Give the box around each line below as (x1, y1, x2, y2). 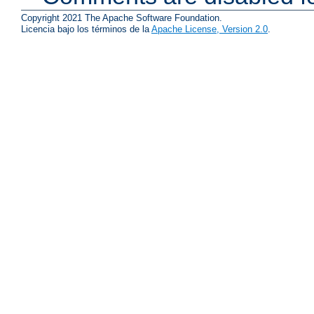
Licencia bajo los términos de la (21, 23, 151, 34)
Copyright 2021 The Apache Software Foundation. (21, 12, 222, 23)
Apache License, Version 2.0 (151, 23, 268, 34)
